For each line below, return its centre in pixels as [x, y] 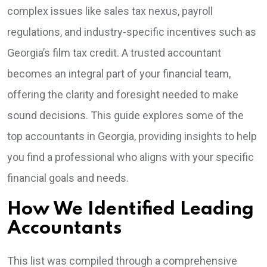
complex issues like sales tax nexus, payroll [110, 11]
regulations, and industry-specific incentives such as [132, 32]
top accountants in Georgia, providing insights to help [132, 136]
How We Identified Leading [131, 210]
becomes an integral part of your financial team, [119, 74]
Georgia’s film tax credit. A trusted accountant [114, 53]
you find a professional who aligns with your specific [131, 157]
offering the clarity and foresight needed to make [123, 95]
